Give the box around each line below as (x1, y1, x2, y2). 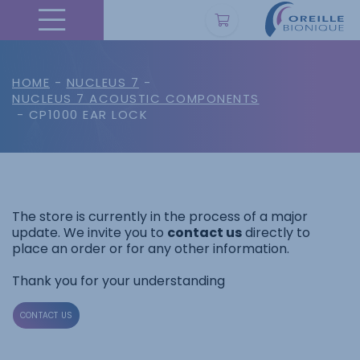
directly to (242, 223, 310, 242)
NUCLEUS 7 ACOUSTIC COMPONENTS (12, 89, 260, 107)
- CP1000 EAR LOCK (12, 105, 148, 123)
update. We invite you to (12, 223, 167, 242)
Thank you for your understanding (12, 272, 225, 290)
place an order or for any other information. (12, 239, 289, 258)
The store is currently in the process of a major (12, 207, 308, 226)
